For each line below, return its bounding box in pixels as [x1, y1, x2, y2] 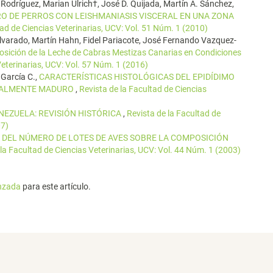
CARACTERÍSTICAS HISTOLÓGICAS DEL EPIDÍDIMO [39, 72, 235, 82]
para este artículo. [21, 182, 91, 191]
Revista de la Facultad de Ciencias [79, 84, 207, 94]
